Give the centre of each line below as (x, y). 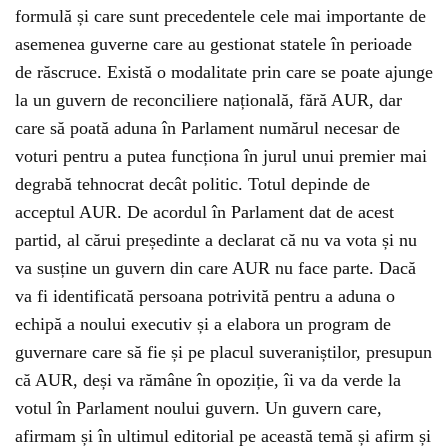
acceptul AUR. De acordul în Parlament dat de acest (204, 212)
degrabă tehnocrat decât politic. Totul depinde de (192, 184)
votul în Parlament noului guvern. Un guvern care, (198, 408)
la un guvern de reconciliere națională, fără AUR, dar (208, 100)
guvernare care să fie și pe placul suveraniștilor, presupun (223, 352)
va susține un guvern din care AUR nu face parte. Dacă (215, 268)
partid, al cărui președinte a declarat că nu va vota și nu (216, 240)
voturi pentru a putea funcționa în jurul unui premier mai (221, 156)
